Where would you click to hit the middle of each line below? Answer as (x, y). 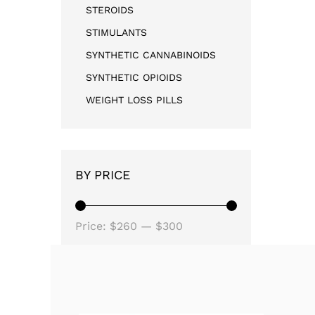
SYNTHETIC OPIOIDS (134, 77)
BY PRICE (103, 174)
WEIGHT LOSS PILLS (134, 99)
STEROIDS (110, 9)
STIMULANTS (116, 32)
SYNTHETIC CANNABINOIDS (151, 54)
